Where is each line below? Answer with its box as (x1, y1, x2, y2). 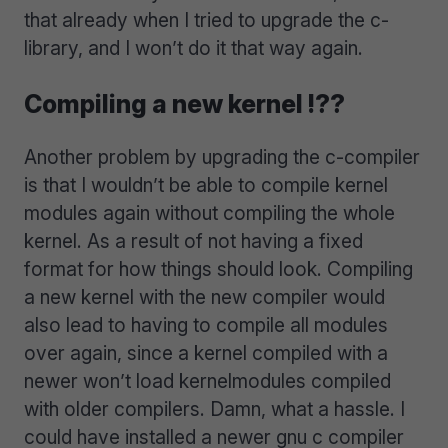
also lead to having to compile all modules (24, 313, 388, 338)
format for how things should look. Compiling (24, 257, 413, 282)
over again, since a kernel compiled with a (24, 341, 388, 366)
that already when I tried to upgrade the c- (24, 7, 389, 32)
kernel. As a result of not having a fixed (24, 229, 363, 254)
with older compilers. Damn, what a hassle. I (24, 397, 405, 422)
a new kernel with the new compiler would (24, 285, 385, 310)
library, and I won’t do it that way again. (24, 35, 363, 60)
